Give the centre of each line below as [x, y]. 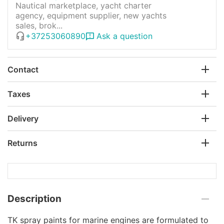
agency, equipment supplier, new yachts [91, 15]
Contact [23, 69]
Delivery [23, 118]
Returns [22, 143]
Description [34, 199]
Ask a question [124, 36]
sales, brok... [39, 25]
